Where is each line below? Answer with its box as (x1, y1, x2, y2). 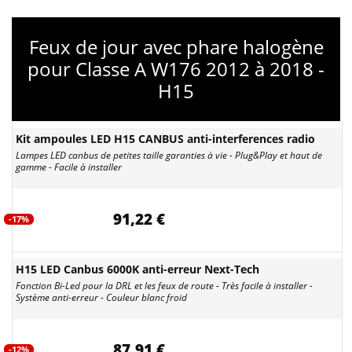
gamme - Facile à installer (16, 160, 122, 174)
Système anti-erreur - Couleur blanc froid (16, 291, 187, 304)
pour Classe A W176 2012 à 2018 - (27, 56, 324, 82)
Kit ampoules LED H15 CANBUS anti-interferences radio (16, 131, 315, 146)
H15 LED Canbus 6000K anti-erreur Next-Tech (16, 262, 259, 277)
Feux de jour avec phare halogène (28, 34, 324, 60)
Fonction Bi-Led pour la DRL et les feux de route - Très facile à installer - (16, 279, 313, 292)
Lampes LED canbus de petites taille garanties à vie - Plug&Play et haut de (16, 148, 322, 162)
